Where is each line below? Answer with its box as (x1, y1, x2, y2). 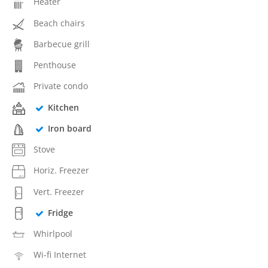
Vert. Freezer (33, 185, 84, 197)
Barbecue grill (33, 38, 90, 50)
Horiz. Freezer (33, 165, 89, 176)
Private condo (33, 80, 88, 92)
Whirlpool (33, 228, 72, 239)
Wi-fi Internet (33, 249, 86, 261)
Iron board (47, 122, 92, 134)
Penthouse (33, 59, 76, 71)
